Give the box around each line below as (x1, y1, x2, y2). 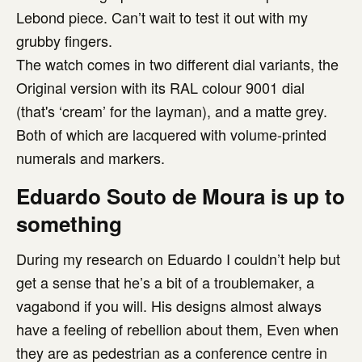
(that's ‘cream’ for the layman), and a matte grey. (16, 100, 327, 122)
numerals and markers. (16, 147, 165, 169)
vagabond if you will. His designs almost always (16, 295, 322, 317)
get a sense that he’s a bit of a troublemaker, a (16, 271, 314, 293)
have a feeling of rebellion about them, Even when (16, 318, 339, 340)
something (16, 208, 122, 239)
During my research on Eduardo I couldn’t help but (16, 248, 340, 270)
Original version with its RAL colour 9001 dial (16, 77, 305, 99)
